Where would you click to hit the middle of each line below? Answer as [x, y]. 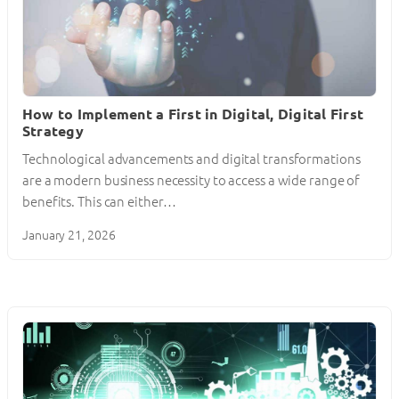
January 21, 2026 [69, 235]
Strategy [53, 130]
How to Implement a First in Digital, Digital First [193, 114]
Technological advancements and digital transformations [191, 159]
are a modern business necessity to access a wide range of [191, 181]
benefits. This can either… [99, 202]
